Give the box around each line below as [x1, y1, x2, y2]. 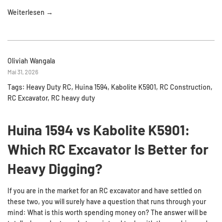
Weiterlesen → [7, 8, 53, 16]
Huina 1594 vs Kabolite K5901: [7, 121, 190, 138]
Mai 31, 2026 [7, 68, 38, 75]
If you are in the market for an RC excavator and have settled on [7, 186, 202, 195]
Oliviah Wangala [7, 56, 55, 65]
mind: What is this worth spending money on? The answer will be [7, 208, 207, 217]
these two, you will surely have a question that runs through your [7, 197, 206, 206]
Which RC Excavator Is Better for [7, 140, 209, 158]
